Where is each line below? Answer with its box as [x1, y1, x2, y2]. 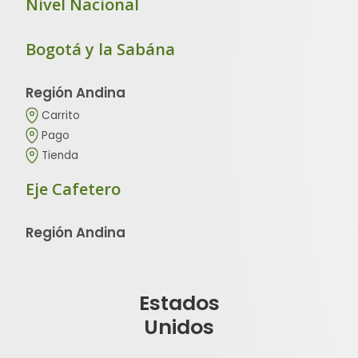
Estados [138, 289, 220, 318]
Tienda [42, 148, 78, 164]
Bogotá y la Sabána [26, 38, 175, 61]
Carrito [42, 108, 80, 124]
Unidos [144, 313, 214, 342]
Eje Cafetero [26, 178, 121, 201]
